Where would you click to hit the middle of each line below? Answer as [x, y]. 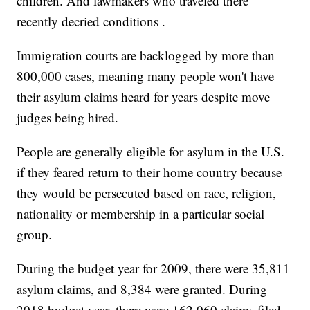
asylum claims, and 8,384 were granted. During [142, 289]
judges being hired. [68, 118]
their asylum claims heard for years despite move [144, 97]
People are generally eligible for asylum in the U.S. [151, 152]
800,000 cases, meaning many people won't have [146, 76]
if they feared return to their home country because [149, 172]
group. [35, 235]
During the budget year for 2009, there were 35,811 [154, 268]
